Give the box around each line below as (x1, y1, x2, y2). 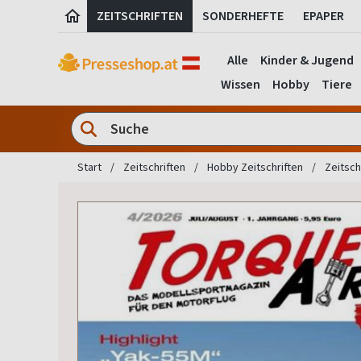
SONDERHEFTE (202, 7, 284, 24)
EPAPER (303, 7, 344, 24)
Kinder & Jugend (260, 52, 354, 68)
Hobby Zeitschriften (207, 160, 303, 176)
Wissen (220, 76, 260, 93)
